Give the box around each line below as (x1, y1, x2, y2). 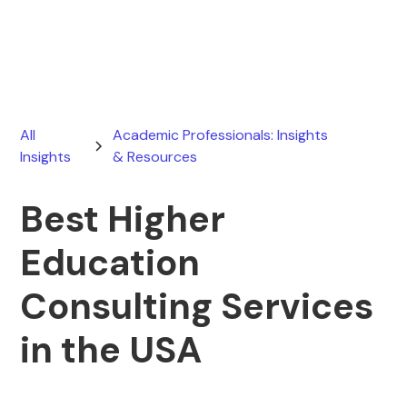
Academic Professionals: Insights (112, 125, 328, 144)
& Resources (112, 147, 197, 166)
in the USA (20, 326, 203, 373)
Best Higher (20, 195, 226, 243)
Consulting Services (20, 283, 374, 330)
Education (20, 239, 201, 286)
